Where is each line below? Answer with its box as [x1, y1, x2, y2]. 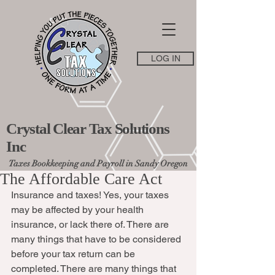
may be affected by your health [11, 204, 146, 215]
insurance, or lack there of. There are [11, 219, 171, 230]
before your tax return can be [11, 248, 137, 260]
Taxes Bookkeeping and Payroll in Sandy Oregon [9, 158, 188, 169]
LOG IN [150, 53, 180, 63]
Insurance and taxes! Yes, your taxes [11, 189, 171, 201]
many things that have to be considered [11, 233, 184, 245]
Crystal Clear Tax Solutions [6, 120, 169, 137]
